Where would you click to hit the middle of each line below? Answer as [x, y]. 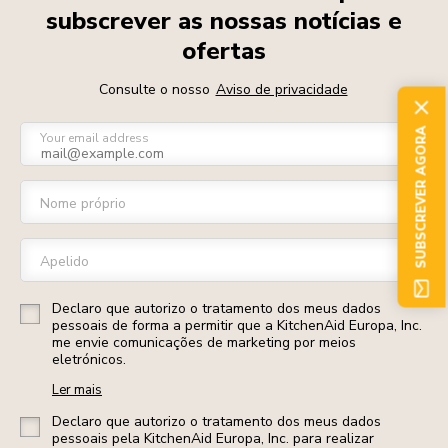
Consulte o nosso [156, 89]
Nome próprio [83, 203]
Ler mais [77, 390]
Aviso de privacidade [281, 89]
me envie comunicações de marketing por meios [204, 342]
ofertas [224, 51]
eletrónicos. [89, 359]
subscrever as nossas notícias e [224, 21]
